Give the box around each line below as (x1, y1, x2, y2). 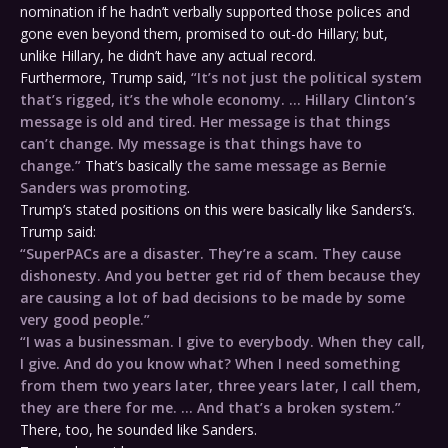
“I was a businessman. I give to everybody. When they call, (20, 332, 425, 352)
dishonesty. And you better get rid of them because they (20, 266, 421, 286)
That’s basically (81, 156, 186, 176)
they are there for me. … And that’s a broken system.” (20, 398, 401, 418)
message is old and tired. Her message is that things (20, 112, 390, 132)
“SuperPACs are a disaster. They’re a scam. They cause (20, 244, 401, 264)
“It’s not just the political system (191, 68, 422, 88)
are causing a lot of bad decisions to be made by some (20, 288, 405, 308)
